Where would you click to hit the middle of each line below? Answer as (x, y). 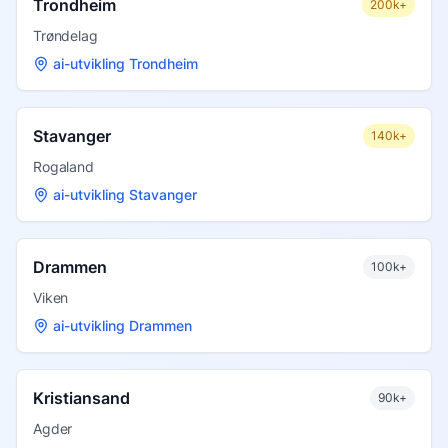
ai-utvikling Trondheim (125, 63)
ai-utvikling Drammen (122, 325)
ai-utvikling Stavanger (125, 194)
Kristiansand (81, 397)
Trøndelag (65, 35)
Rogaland (63, 166)
